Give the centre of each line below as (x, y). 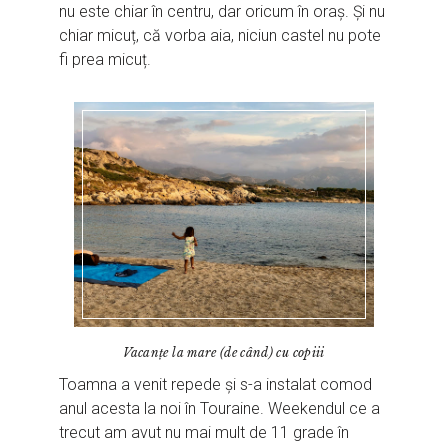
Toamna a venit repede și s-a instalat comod (216, 384)
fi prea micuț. (105, 59)
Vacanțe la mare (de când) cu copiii (224, 352)
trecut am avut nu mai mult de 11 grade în (204, 432)
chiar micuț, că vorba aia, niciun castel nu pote (220, 35)
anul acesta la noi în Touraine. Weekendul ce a (220, 408)
